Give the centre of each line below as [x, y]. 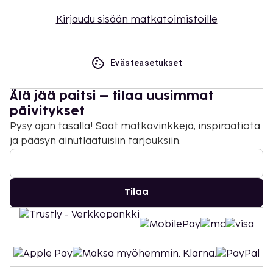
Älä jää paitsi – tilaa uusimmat [112, 96]
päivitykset [47, 111]
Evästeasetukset [146, 62]
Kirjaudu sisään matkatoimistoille [136, 19]
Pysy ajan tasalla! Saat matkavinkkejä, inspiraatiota [135, 126]
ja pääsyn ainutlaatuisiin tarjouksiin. [95, 141]
